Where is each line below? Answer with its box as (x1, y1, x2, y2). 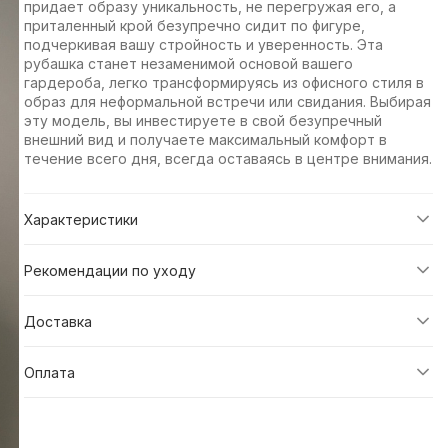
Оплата (23, 363, 75, 381)
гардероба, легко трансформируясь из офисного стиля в (23, 74, 424, 91)
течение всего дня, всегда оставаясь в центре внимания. (23, 150, 432, 167)
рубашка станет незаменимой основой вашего (23, 55, 353, 72)
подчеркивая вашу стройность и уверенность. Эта (23, 36, 383, 53)
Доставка (23, 312, 92, 330)
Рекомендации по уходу (23, 261, 196, 279)
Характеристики (23, 210, 138, 228)
